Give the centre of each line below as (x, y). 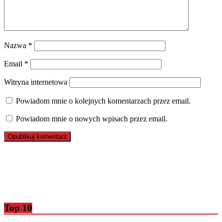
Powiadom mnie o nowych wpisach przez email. (92, 118)
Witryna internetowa (36, 82)
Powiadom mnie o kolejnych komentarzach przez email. (103, 101)
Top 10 (18, 208)
